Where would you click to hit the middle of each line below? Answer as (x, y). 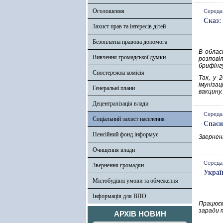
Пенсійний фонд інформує (125, 134)
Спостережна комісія (118, 73)
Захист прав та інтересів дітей (129, 26)
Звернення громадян (118, 165)
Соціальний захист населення (129, 119)
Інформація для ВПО (119, 196)
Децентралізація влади (120, 104)
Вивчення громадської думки (129, 57)
